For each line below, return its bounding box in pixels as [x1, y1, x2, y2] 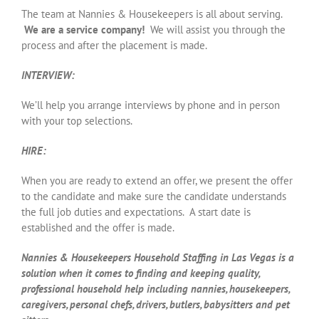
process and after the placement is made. [21, 38, 207, 52]
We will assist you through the [150, 22, 286, 36]
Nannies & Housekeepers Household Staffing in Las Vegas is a [21, 250, 294, 264]
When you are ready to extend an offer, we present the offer [21, 173, 293, 187]
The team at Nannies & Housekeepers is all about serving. [21, 6, 282, 21]
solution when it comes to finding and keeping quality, [21, 266, 259, 280]
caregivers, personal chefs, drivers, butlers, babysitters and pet [21, 297, 290, 311]
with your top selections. [21, 113, 132, 127]
